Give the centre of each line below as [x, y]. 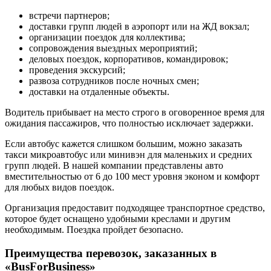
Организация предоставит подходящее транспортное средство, [135, 208]
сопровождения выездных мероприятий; [113, 48]
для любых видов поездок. [60, 188]
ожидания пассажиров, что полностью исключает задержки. [129, 123]
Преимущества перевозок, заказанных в [111, 253]
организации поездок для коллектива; [107, 38]
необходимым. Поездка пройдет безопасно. [94, 230]
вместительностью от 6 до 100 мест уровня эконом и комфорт [132, 177]
